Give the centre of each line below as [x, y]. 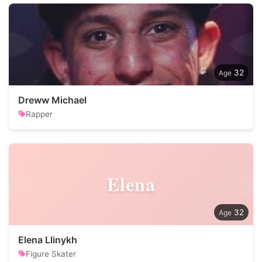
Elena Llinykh [48, 240]
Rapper [39, 114]
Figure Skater [51, 254]
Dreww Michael [52, 100]
